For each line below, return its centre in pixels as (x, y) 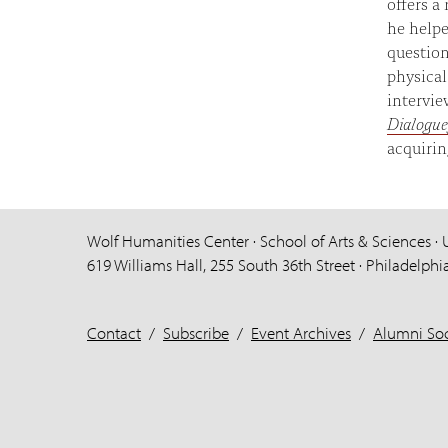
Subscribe (196, 333)
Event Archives (301, 333)
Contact (114, 333)
